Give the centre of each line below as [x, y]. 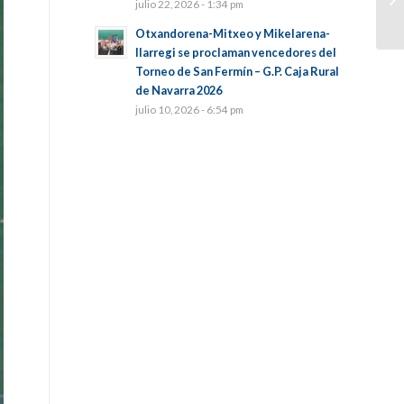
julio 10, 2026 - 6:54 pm [190, 109]
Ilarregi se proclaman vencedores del [236, 52]
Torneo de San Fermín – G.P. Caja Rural [238, 71]
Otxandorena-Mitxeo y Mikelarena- [233, 33]
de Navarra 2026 [179, 90]
